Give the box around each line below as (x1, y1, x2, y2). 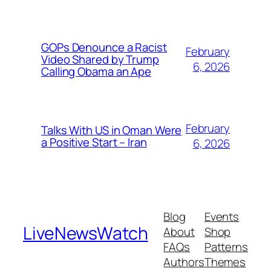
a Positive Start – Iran (41, 134, 147, 150)
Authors (163, 253, 204, 270)
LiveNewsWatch (23, 221, 148, 245)
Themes (204, 253, 246, 270)
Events (204, 208, 240, 224)
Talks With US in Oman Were (41, 122, 182, 138)
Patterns (204, 238, 248, 255)
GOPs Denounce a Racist (41, 39, 167, 55)
